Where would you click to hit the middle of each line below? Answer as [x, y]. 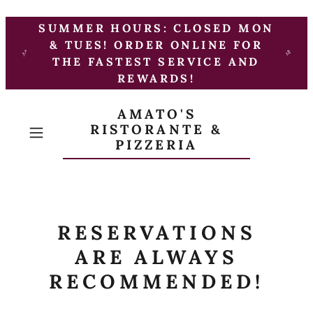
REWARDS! [156, 78]
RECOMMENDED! [156, 281]
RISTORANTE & [156, 129]
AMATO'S [157, 114]
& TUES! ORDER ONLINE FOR [156, 45]
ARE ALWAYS [156, 257]
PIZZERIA [156, 145]
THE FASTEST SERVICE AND [156, 61]
